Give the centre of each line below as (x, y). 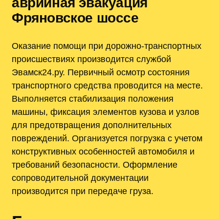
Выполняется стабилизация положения (93, 99)
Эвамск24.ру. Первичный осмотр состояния (101, 72)
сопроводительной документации (80, 178)
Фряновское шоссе (75, 18)
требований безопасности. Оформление (95, 165)
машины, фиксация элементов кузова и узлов (106, 112)
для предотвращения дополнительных (92, 125)
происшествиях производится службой (91, 59)
